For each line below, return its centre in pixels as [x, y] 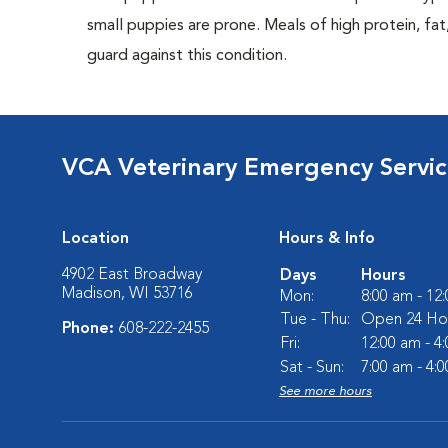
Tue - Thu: [315, 320]
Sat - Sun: [312, 368]
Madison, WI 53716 [127, 294]
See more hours [325, 391]
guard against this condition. [187, 56]
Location [95, 239]
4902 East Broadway [132, 275]
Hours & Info [327, 239]
